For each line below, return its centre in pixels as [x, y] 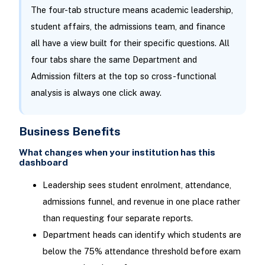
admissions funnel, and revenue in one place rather [141, 201]
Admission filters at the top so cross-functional [123, 76]
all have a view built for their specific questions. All [130, 43]
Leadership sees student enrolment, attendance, [137, 185]
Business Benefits [70, 131]
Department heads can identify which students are [142, 234]
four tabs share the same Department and [114, 59]
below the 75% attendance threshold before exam [141, 251]
